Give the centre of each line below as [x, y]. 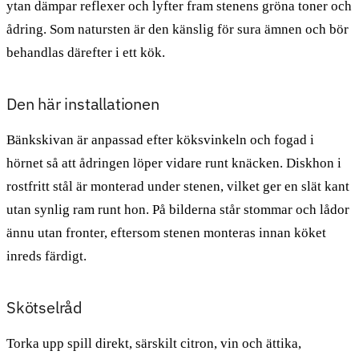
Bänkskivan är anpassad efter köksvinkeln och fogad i [160, 139]
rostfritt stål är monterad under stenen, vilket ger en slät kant [178, 186]
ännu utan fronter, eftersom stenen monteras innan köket [166, 232]
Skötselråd [44, 307]
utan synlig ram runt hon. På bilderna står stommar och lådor [178, 209]
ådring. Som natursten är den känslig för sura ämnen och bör [177, 29]
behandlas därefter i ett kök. [86, 52]
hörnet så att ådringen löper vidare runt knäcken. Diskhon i [174, 163]
